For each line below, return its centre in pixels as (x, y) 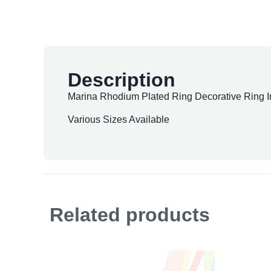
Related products (130, 214)
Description (122, 80)
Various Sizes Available (119, 120)
